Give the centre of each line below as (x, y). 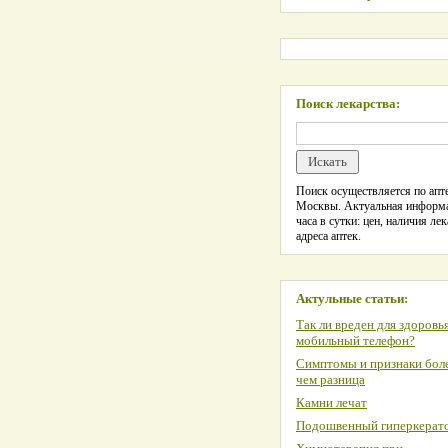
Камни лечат (331, 402)
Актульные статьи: (352, 298)
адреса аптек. (328, 236)
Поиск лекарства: (348, 103)
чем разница (330, 379)
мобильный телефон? (355, 340)
